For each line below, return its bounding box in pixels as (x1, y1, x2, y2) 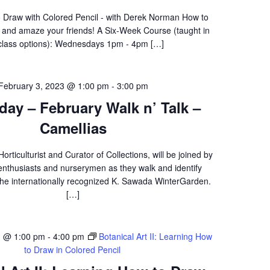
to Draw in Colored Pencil (24, 243, 121, 256)
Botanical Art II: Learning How (98, 230, 212, 242)
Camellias (39, 118, 107, 138)
